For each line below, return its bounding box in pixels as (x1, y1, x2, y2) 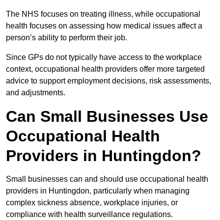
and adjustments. (6, 88, 65, 97)
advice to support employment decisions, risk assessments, (6, 77, 211, 85)
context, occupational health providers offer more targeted (6, 65, 205, 74)
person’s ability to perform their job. (6, 33, 127, 42)
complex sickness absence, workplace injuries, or (6, 198, 178, 207)
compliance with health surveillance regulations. (6, 210, 173, 219)
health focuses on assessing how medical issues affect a (6, 22, 202, 30)
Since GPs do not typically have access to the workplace (6, 53, 202, 62)
